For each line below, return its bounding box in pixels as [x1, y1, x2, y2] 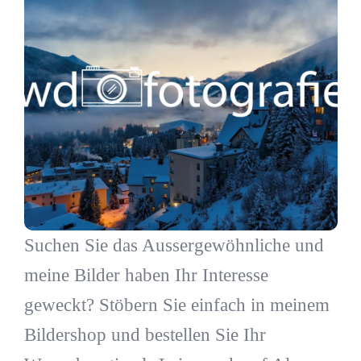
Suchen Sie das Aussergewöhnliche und [23, 235, 324, 256]
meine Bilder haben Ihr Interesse [23, 265, 268, 286]
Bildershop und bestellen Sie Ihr [23, 325, 266, 346]
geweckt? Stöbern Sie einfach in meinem [23, 295, 330, 316]
